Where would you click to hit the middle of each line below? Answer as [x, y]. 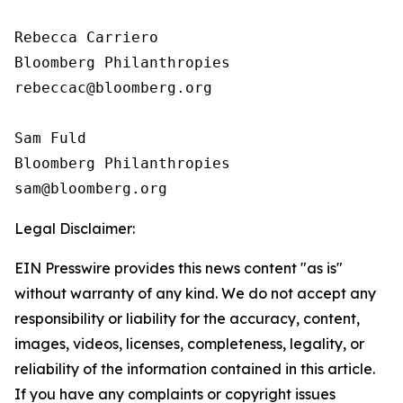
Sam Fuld [50, 138]
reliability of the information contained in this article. [195, 369]
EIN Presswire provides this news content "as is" [179, 268]
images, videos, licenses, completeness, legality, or [189, 344]
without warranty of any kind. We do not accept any [195, 293]
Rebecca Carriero [91, 37]
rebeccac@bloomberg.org [113, 88]
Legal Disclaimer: [75, 228]
